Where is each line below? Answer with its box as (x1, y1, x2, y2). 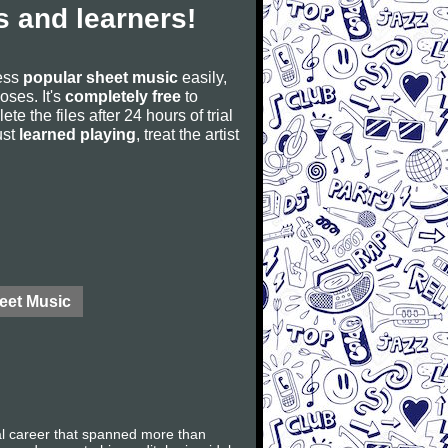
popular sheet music (23, 68, 178, 86)
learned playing (19, 125, 136, 143)
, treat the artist (136, 125, 239, 143)
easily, (178, 68, 227, 86)
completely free (65, 87, 181, 105)
